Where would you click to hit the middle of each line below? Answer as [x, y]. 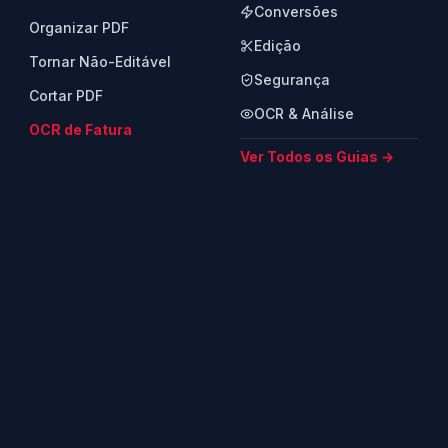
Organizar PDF [79, 27]
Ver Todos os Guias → [316, 156]
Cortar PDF [66, 95]
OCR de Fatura [81, 129]
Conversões [295, 11]
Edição [277, 45]
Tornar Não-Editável [100, 61]
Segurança [291, 79]
